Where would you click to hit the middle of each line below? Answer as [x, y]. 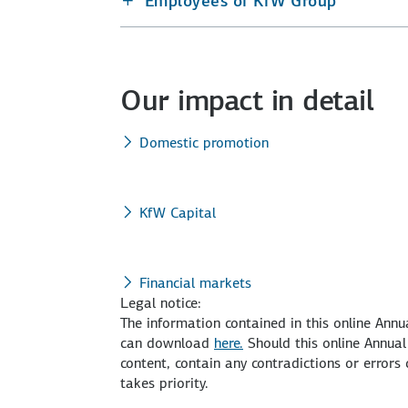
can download [167, 343]
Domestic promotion [204, 143]
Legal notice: [161, 303]
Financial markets [195, 283]
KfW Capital [178, 213]
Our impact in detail [246, 101]
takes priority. [164, 383]
